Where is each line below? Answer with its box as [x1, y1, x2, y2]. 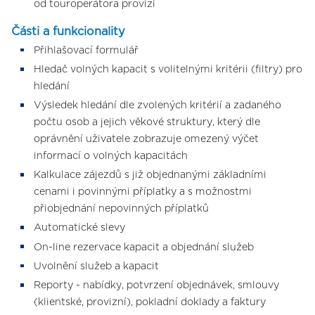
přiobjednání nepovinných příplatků [34, 204, 209, 214]
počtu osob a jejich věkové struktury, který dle [34, 117, 260, 128]
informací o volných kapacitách [34, 151, 191, 162]
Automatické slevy [34, 223, 125, 233]
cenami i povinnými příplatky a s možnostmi [34, 187, 252, 198]
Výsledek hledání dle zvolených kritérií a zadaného [34, 101, 281, 111]
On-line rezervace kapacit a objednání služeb [34, 242, 254, 252]
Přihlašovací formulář [34, 45, 139, 56]
